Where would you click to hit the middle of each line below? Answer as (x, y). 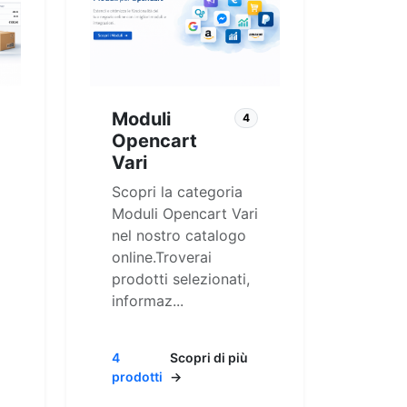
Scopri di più (209, 357)
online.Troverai (162, 257)
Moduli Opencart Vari (185, 213)
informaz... (148, 300)
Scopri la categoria (177, 191)
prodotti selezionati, (181, 278)
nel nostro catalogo (179, 235)
